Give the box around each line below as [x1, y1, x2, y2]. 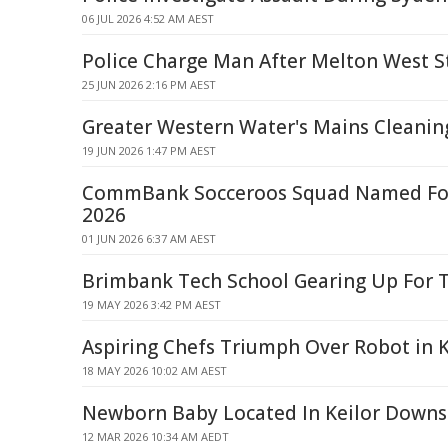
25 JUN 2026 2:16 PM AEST [82, 77, 216, 92]
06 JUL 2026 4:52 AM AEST [82, 11, 214, 26]
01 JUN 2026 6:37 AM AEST [82, 231, 216, 246]
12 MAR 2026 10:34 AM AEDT [82, 429, 229, 444]
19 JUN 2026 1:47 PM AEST [82, 143, 216, 158]
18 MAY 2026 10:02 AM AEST [82, 363, 227, 378]
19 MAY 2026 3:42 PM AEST [82, 297, 221, 312]
